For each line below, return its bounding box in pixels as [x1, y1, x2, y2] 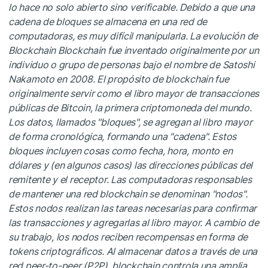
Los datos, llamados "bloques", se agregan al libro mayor [8, 115, 252, 128]
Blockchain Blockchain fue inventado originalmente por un [8, 44, 259, 56]
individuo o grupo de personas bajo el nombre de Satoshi [8, 58, 255, 71]
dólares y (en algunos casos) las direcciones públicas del [8, 159, 253, 171]
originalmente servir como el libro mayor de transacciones [8, 87, 260, 99]
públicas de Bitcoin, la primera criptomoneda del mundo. [8, 101, 252, 114]
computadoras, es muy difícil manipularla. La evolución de [8, 29, 258, 42]
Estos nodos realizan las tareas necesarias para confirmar [8, 202, 257, 214]
